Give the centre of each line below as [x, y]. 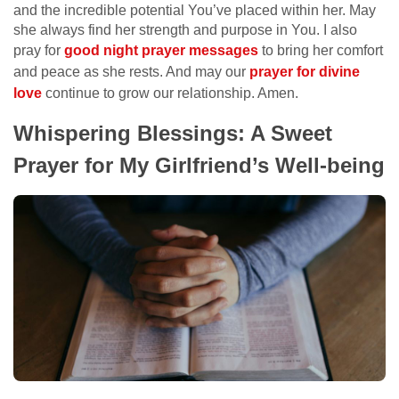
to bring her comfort [321, 50]
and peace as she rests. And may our [131, 71]
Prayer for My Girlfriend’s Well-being [199, 165]
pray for [39, 50]
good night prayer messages [161, 50]
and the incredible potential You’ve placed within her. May [195, 10]
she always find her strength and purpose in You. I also [185, 29]
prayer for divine [305, 71]
